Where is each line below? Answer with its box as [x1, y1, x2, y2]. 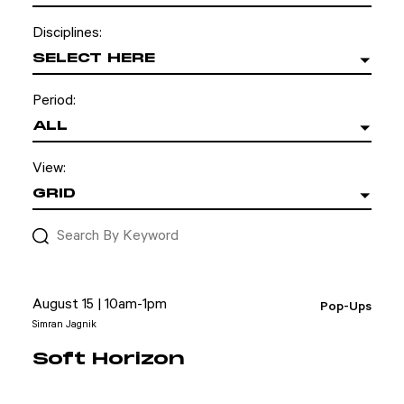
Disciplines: [32, 24, 102, 41]
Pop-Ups [320, 299, 372, 314]
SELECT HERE [32, 51, 155, 66]
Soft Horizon [32, 350, 185, 369]
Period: [32, 92, 76, 109]
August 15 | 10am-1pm [32, 296, 167, 313]
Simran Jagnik [32, 318, 96, 330]
